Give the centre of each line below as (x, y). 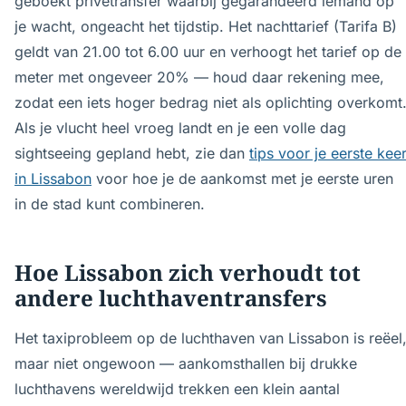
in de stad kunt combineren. (110, 204)
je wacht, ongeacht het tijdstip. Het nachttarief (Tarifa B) (206, 26)
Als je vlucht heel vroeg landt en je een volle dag (180, 128)
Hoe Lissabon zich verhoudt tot (188, 272)
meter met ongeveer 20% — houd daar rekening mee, (199, 77)
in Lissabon (53, 179)
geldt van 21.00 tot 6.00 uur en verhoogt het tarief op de (208, 52)
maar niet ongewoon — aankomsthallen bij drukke (186, 363)
